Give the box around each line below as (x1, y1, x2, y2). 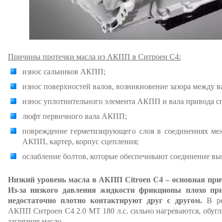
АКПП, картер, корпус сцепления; (22, 137, 139, 146)
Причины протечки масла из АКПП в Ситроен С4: (8, 53, 181, 61)
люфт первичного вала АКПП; (22, 112, 127, 120)
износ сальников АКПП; (22, 67, 106, 76)
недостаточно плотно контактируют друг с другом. (8, 196, 202, 205)
